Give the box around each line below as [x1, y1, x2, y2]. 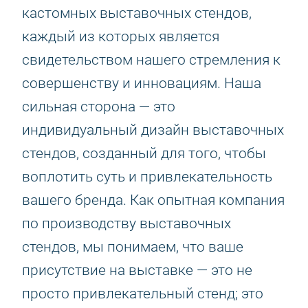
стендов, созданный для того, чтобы [22, 145, 266, 162]
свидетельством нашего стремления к [22, 52, 280, 68]
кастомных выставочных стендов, [22, 5, 252, 21]
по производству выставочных [22, 215, 231, 232]
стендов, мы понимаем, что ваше [22, 239, 243, 255]
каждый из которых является [22, 28, 219, 45]
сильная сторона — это [22, 98, 175, 115]
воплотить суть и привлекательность [22, 168, 272, 185]
